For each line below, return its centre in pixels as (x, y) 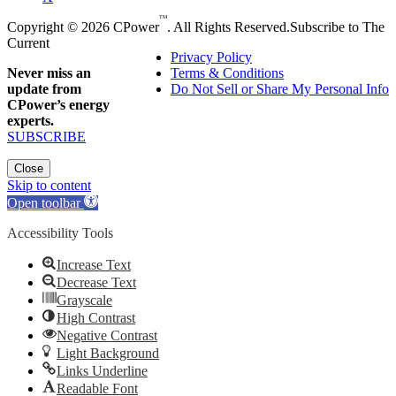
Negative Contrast (107, 336)
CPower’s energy (58, 105)
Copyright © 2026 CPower (83, 27)
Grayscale (84, 301)
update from (44, 89)
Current (28, 43)
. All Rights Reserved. (228, 27)
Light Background (108, 354)
